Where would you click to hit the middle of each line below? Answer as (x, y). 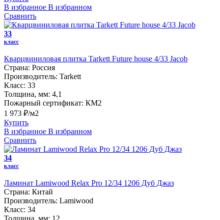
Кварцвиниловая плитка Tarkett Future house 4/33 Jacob (96, 59)
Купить (16, 123)
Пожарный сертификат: (44, 103)
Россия (43, 68)
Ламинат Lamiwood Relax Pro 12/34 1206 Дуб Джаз (89, 183)
